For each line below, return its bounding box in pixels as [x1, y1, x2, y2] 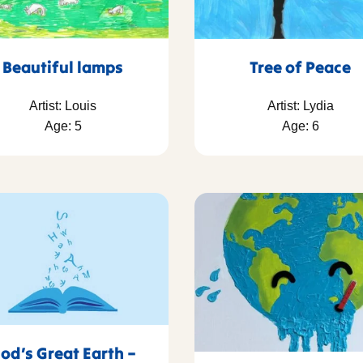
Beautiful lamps [2, 57, 123, 78]
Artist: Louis [29, 99, 96, 113]
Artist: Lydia [267, 99, 334, 113]
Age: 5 [44, 119, 82, 134]
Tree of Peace [250, 57, 351, 78]
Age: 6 [281, 119, 319, 134]
